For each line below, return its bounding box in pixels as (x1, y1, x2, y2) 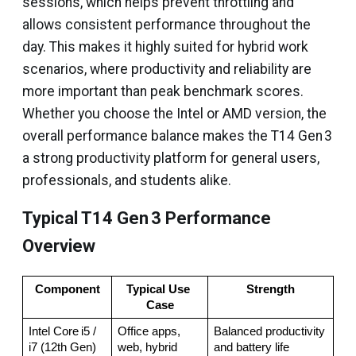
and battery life (213, 341, 289, 354)
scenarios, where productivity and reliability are (22, 61, 311, 77)
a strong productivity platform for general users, (22, 150, 319, 166)
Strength (246, 283, 295, 296)
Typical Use (126, 283, 190, 296)
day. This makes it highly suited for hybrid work (22, 39, 308, 55)
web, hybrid (117, 341, 177, 354)
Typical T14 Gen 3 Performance (22, 208, 271, 228)
